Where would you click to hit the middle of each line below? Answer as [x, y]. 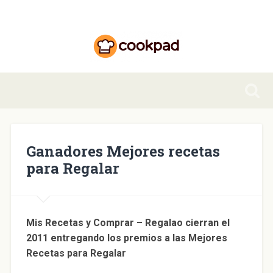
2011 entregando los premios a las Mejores [126, 238]
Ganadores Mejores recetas [123, 151]
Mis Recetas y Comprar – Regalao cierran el [128, 222]
